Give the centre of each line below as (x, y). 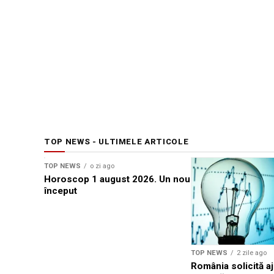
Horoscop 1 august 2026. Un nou (117, 179)
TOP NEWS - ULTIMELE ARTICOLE (117, 141)
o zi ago (102, 166)
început (61, 191)
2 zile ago (252, 253)
